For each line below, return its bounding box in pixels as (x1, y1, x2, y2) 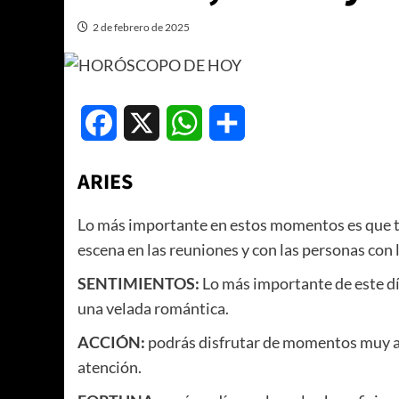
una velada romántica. (77, 298, 229, 319)
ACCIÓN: (77, 332, 145, 353)
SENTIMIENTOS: (77, 273, 199, 294)
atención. (77, 357, 142, 378)
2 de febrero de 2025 (93, 20, 190, 34)
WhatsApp (202, 114, 269, 132)
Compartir (245, 114, 309, 132)
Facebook (117, 114, 176, 132)
